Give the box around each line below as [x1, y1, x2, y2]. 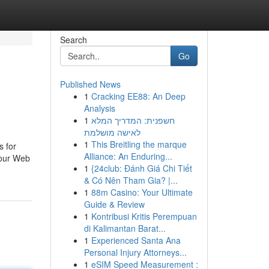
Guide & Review [83, 198, 145, 210]
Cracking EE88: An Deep [91, 90, 186, 102]
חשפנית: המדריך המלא [91, 114, 175, 126]
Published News [59, 78, 121, 90]
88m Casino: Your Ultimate [91, 186, 193, 198]
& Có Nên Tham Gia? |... [83, 174, 178, 186]
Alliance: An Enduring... [83, 150, 172, 162]
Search [59, 34, 87, 46]
